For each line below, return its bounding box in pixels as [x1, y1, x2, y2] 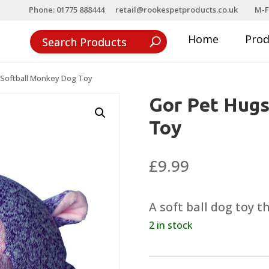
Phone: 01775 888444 [29, 4, 104, 15]
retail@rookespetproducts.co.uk [115, 4, 238, 15]
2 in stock [149, 218, 193, 232]
